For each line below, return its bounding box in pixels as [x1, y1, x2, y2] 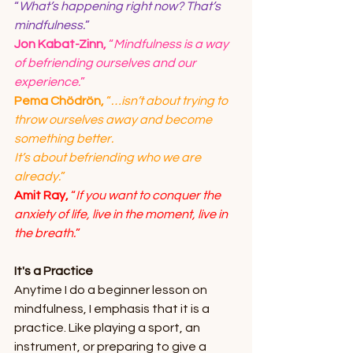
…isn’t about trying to [111, 95, 230, 107]
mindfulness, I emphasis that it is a [14, 303, 212, 315]
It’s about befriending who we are [14, 151, 203, 164]
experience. [14, 76, 80, 88]
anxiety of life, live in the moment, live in [14, 208, 230, 221]
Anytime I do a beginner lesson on [14, 284, 210, 296]
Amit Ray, [14, 189, 69, 202]
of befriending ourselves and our [14, 57, 199, 69]
